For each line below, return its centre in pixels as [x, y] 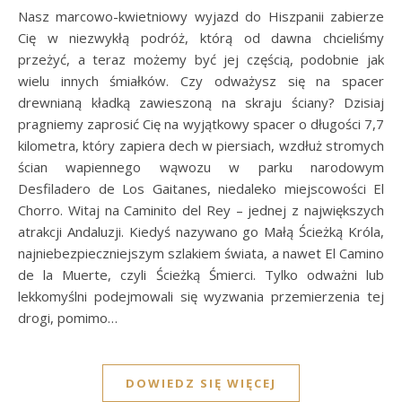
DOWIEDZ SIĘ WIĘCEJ [201, 384]
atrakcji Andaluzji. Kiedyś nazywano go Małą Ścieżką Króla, [201, 232]
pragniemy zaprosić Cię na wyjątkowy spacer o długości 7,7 [201, 124]
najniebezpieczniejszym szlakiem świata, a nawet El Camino [201, 253]
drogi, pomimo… [68, 318]
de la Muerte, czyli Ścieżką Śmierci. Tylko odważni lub [201, 275]
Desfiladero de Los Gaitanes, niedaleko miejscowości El [201, 189]
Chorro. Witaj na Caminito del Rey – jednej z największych [201, 210]
